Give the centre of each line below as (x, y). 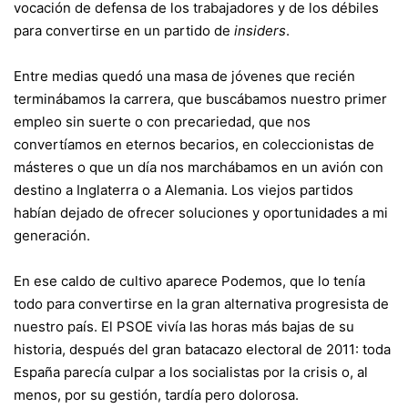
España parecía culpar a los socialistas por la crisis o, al (191, 372)
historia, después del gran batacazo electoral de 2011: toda (202, 349)
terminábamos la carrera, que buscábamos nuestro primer (200, 98)
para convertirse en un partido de (124, 30)
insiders (260, 30)
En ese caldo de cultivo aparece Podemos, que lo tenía (189, 280)
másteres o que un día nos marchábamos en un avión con (199, 167)
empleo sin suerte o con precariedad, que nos (162, 121)
